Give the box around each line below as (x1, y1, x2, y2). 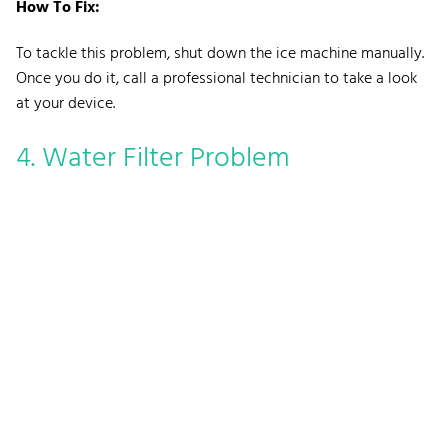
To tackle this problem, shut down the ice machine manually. (16, 40, 424, 67)
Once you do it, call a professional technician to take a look (16, 65, 417, 92)
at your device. (16, 90, 115, 117)
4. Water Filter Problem (16, 135, 290, 181)
